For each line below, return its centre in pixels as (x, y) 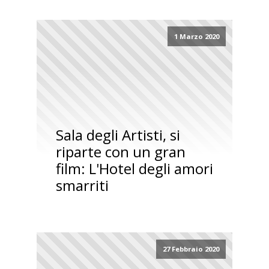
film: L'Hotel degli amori (134, 169)
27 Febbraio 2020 (191, 249)
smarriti (82, 186)
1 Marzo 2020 (196, 36)
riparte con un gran (120, 152)
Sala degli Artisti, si (118, 135)
